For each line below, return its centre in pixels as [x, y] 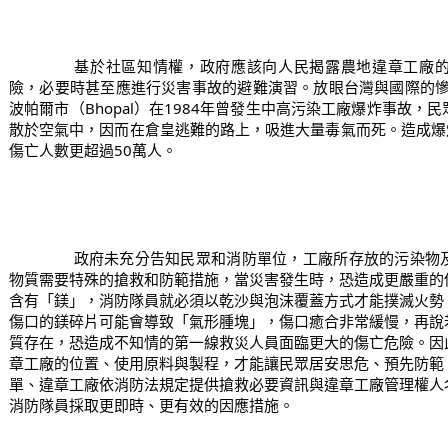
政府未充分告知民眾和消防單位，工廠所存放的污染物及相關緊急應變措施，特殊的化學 [41, 258]
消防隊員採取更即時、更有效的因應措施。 [151, 405]
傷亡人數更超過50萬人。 [93, 149]
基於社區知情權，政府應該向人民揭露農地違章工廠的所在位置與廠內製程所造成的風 [42, 65]
